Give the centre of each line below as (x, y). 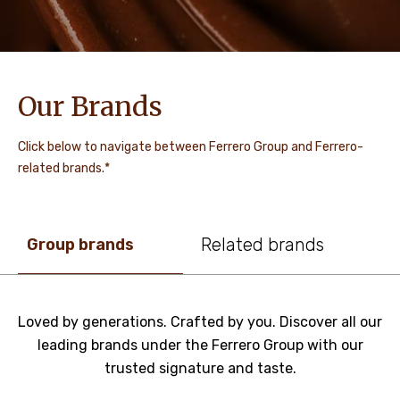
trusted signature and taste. (200, 368)
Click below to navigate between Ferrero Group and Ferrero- (191, 147)
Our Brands (90, 106)
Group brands (80, 244)
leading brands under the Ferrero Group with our (200, 345)
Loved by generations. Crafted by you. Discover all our (200, 322)
